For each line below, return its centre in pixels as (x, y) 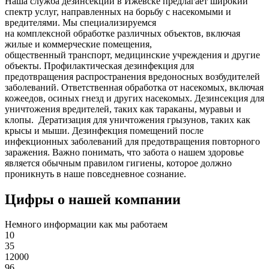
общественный (37, 55)
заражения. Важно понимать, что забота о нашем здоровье (124, 152)
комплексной (44, 33)
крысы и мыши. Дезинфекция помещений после (104, 130)
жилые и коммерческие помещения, (78, 44)
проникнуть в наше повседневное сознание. (95, 174)
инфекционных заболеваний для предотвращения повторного (132, 141)
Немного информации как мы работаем (86, 225)
